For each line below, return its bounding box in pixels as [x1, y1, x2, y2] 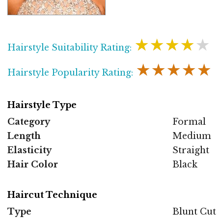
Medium [172, 130, 211, 141]
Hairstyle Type [7, 99, 77, 110]
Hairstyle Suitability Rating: [7, 42, 134, 53]
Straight [172, 144, 209, 156]
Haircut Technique [7, 190, 97, 201]
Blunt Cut [172, 206, 216, 218]
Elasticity [7, 144, 52, 156]
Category [7, 116, 50, 127]
